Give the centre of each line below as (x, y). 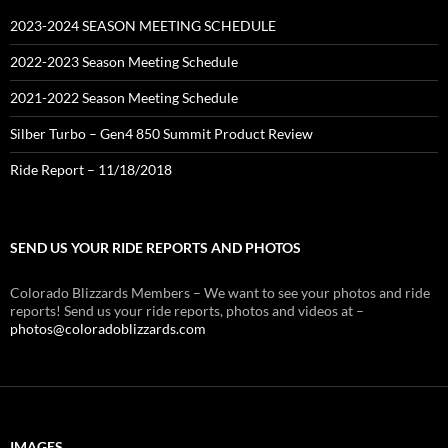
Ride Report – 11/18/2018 (91, 170)
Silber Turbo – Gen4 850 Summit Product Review (161, 134)
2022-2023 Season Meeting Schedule (124, 62)
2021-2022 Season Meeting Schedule (124, 98)
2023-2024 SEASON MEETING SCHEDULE (143, 26)
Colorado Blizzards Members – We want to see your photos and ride (220, 293)
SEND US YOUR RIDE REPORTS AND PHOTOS (155, 248)
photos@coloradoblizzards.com (108, 329)
